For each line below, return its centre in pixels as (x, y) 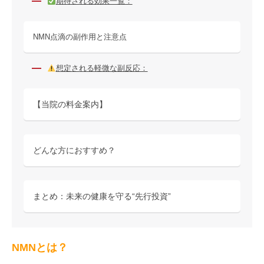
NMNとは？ (40, 247)
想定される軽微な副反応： (102, 68)
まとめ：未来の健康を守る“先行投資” (102, 196)
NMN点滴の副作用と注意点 (80, 37)
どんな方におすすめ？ (74, 150)
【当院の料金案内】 (70, 104)
